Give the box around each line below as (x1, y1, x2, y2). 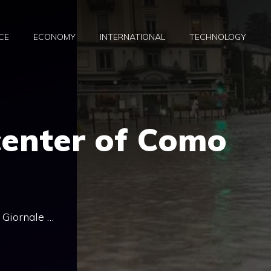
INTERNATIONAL (100, 31, 165, 43)
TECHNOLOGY (189, 31, 246, 43)
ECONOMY (33, 31, 76, 43)
